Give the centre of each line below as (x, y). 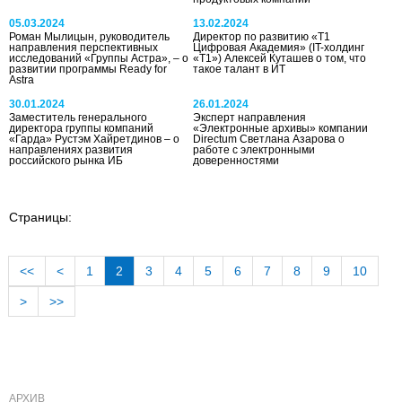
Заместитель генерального (78, 117)
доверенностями (236, 160)
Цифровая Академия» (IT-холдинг (279, 47)
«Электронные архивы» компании (281, 128)
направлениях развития (71, 149)
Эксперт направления (250, 117)
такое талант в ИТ (240, 69)
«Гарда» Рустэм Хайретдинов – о (94, 139)
